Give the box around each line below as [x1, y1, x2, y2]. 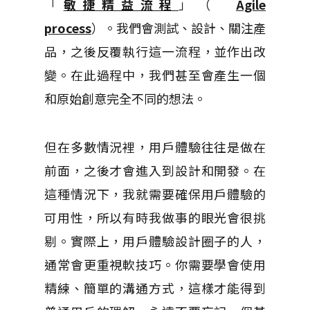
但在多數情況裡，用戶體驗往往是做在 [44, 138, 266, 156]
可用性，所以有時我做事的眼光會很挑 [44, 208, 266, 226]
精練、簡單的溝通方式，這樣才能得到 [44, 279, 266, 297]
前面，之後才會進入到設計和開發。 [44, 161, 253, 179]
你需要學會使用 [174, 255, 266, 273]
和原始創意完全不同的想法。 [44, 89, 206, 107]
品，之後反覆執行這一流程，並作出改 [44, 42, 266, 60]
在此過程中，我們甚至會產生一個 [70, 66, 266, 84]
